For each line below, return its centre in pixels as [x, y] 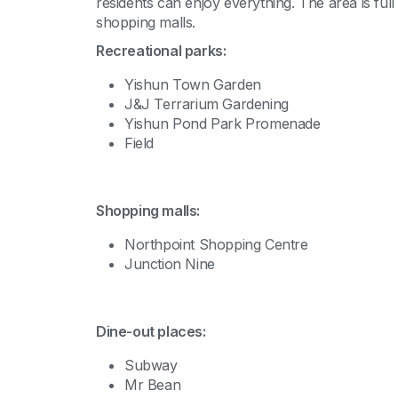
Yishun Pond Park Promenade [223, 123]
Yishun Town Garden [193, 84]
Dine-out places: [151, 331]
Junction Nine [170, 264]
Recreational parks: [161, 51]
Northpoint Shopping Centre [216, 244]
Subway [151, 365]
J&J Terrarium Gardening [207, 104]
